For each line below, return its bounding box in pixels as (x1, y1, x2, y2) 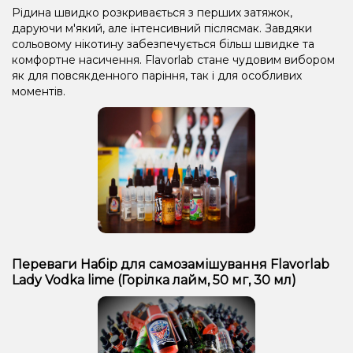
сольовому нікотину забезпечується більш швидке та (12, 36, 314, 51)
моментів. (12, 84, 65, 98)
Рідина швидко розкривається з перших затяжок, (12, 5, 292, 20)
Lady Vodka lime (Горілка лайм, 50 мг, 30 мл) (12, 272, 296, 288)
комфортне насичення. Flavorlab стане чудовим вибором (12, 52, 335, 67)
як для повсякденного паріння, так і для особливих (12, 68, 302, 83)
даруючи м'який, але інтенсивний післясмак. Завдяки (12, 20, 312, 35)
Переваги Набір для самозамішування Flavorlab (12, 256, 329, 272)
